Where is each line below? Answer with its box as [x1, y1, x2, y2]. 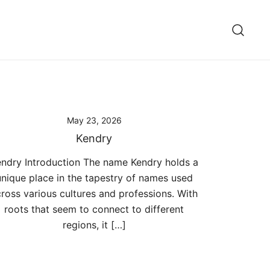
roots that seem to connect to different [4, 203, 184, 215]
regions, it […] [62, 219, 126, 231]
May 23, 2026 [66, 115, 122, 125]
